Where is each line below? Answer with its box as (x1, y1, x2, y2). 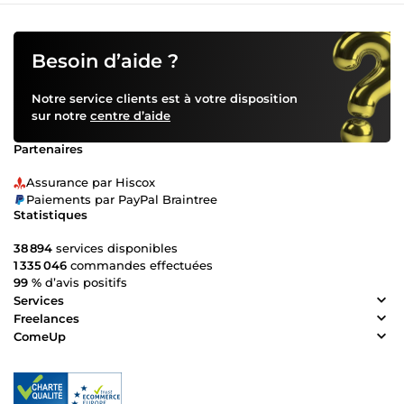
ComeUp (14, 328, 66, 344)
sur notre (32, 108, 90, 124)
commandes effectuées (67, 258, 213, 273)
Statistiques (14, 207, 87, 223)
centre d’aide (90, 108, 170, 124)
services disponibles (52, 241, 178, 256)
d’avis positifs (41, 275, 127, 290)
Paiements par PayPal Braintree (26, 192, 217, 207)
